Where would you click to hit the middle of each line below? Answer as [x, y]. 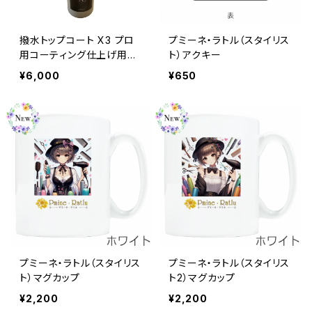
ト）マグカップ [50, 277]
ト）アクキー [195, 54]
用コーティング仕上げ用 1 [81, 54]
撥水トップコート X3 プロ [77, 40]
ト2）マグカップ [202, 277]
